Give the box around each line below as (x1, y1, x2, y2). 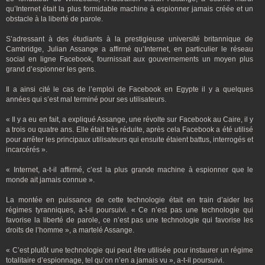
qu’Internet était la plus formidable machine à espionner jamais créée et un (6, 5, 253, 13)
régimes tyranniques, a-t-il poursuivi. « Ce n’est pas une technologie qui (6, 206, 253, 214)
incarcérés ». (6, 146, 47, 154)
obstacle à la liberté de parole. (6, 15, 103, 23)
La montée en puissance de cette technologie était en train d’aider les (6, 196, 253, 204)
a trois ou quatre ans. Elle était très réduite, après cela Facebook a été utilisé (6, 125, 253, 134)
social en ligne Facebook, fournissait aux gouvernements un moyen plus (6, 55, 253, 63)
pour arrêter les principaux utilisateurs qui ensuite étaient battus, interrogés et (6, 135, 253, 144)
